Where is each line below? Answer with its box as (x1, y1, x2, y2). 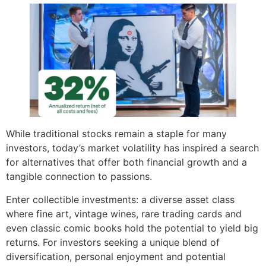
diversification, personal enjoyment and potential (6, 250, 226, 262)
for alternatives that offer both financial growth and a (6, 156, 247, 169)
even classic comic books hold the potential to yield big (6, 221, 258, 234)
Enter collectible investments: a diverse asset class (6, 193, 235, 205)
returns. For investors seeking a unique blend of (6, 236, 220, 248)
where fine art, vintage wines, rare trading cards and (6, 207, 242, 220)
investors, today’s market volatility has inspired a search (6, 142, 259, 154)
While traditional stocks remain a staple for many (6, 128, 227, 140)
